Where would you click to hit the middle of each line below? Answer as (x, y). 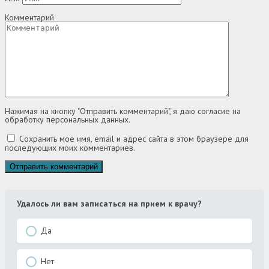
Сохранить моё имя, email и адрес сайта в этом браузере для (134, 139)
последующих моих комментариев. (70, 148)
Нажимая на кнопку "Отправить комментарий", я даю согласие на (123, 111)
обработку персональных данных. (68, 120)
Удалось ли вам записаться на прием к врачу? (109, 204)
